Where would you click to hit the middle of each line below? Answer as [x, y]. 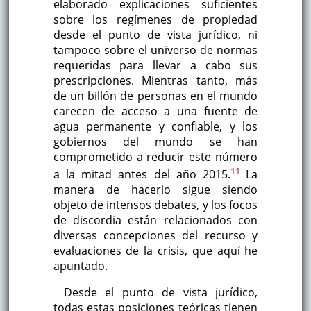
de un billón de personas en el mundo [155, 95]
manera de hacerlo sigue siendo [155, 190]
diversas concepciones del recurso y [155, 236]
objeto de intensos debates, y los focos [155, 205]
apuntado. [80, 266]
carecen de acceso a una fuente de [155, 111]
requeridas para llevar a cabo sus [155, 65]
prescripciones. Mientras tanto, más [155, 80]
